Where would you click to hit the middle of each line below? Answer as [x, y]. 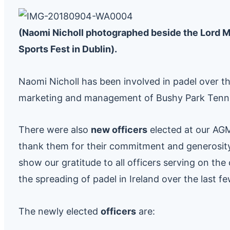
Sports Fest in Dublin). [68, 49]
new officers [119, 130]
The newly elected [60, 211]
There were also [55, 130]
